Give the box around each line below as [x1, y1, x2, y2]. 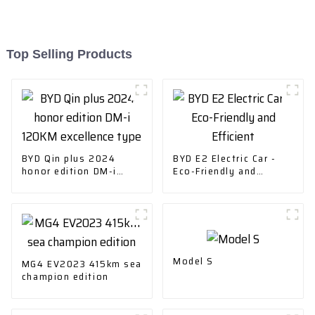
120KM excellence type [21, 175, 137, 191]
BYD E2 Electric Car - [172, 150, 276, 166]
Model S [172, 252, 214, 269]
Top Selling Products [6, 46, 132, 61]
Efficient [172, 175, 217, 191]
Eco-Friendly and [172, 162, 257, 179]
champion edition [21, 268, 109, 284]
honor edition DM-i [21, 162, 117, 179]
